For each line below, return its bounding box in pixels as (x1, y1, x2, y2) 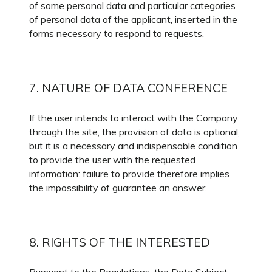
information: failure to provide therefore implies (29, 168, 229, 180)
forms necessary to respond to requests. (29, 27, 204, 39)
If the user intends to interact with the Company (29, 112, 238, 124)
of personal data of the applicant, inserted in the (29, 13, 237, 25)
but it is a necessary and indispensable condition (29, 140, 237, 152)
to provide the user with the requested (29, 154, 195, 166)
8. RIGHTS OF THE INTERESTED (29, 234, 210, 250)
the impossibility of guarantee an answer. (29, 182, 207, 194)
